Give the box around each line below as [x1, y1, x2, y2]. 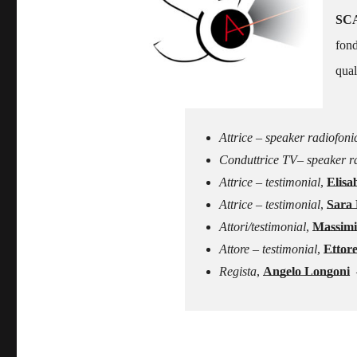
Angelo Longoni [263, 265, 350, 279]
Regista [219, 265, 257, 279]
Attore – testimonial [219, 242, 317, 257]
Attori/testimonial [219, 220, 306, 234]
